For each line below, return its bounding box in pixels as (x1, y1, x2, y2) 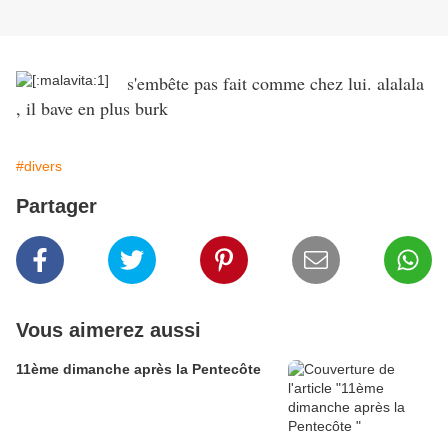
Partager (16, 195, 97, 218)
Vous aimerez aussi (16, 319, 201, 342)
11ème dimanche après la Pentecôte (16, 361, 261, 378)
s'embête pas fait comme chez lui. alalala (127, 71, 424, 96)
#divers (16, 158, 62, 175)
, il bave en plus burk (16, 96, 168, 121)
